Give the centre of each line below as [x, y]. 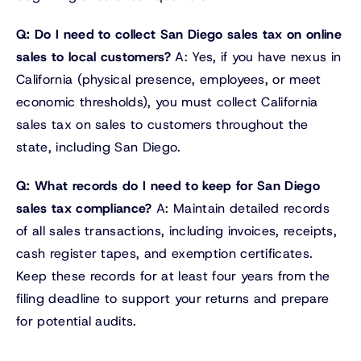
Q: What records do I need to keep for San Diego [168, 186]
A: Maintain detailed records [241, 209]
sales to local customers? [94, 57]
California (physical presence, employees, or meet [169, 80]
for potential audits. [77, 322]
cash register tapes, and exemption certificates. [165, 254]
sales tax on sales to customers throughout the [162, 125]
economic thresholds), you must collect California [167, 102]
